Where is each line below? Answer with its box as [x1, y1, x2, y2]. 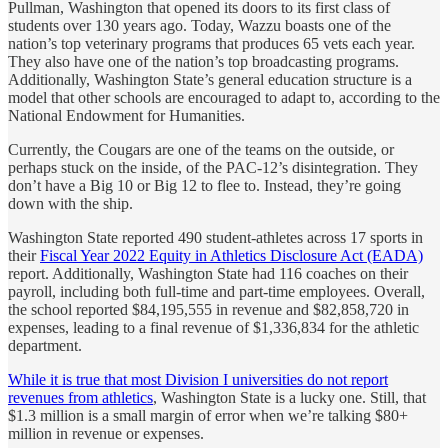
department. [8, 336, 82, 354]
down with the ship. [8, 194, 133, 212]
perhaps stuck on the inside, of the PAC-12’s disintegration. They [8, 158, 418, 176]
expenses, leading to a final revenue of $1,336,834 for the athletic [8, 318, 419, 336]
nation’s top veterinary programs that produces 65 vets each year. [8, 34, 415, 52]
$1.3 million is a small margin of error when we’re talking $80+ [8, 406, 408, 424]
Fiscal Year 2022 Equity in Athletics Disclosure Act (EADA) [40, 246, 423, 264]
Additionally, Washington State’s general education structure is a [8, 70, 412, 88]
